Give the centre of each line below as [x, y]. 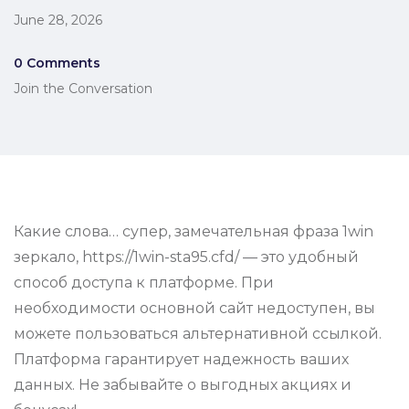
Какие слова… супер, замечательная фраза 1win [194, 232]
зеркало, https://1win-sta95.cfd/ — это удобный [186, 257]
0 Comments [57, 63]
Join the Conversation [83, 89]
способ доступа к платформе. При [144, 283]
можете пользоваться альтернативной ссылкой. [198, 334]
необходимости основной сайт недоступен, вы [194, 309]
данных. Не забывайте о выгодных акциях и [183, 385]
